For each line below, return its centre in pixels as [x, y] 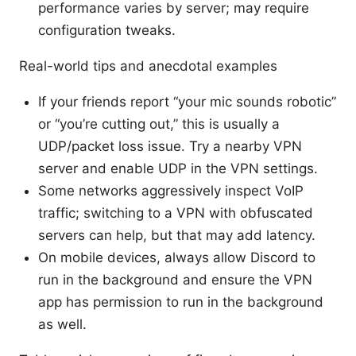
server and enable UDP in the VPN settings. [178, 168]
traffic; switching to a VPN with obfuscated [176, 213]
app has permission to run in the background [181, 302]
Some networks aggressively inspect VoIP [171, 190]
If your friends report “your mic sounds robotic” [187, 101]
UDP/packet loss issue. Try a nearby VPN [170, 146]
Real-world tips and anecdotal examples [148, 66]
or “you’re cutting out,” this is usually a [159, 124]
